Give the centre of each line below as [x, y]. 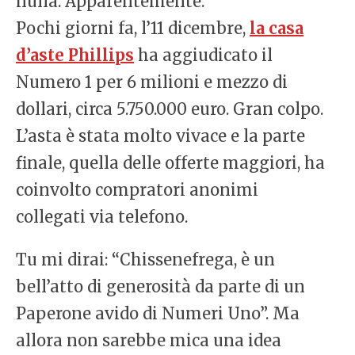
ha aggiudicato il [203, 55]
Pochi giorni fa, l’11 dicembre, [133, 29]
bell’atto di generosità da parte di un [160, 287]
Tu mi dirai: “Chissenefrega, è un [145, 260]
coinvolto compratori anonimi [137, 190]
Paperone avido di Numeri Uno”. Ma [158, 314]
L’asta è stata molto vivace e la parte [160, 136]
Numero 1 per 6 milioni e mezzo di [152, 82]
